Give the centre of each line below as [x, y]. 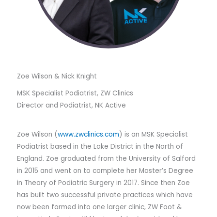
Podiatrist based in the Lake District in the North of [100, 146]
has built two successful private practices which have [105, 195]
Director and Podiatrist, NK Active [71, 105]
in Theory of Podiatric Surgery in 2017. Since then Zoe [103, 183]
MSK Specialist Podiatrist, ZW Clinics [75, 93]
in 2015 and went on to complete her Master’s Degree [105, 170]
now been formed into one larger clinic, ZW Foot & [100, 207]
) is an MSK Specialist [154, 134]
